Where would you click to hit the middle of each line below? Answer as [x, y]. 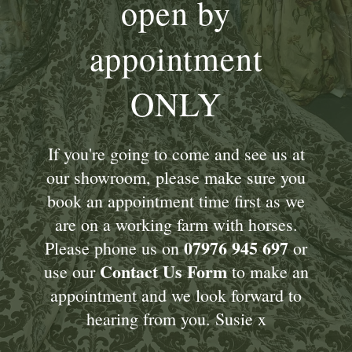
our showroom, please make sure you [176, 178]
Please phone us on [114, 248]
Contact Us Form [163, 272]
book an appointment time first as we [176, 201]
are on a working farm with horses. [176, 225]
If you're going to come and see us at [176, 154]
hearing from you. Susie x [176, 319]
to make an [268, 272]
